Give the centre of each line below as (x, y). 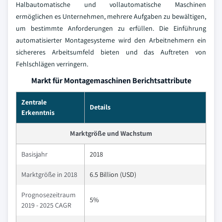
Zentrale (34, 102)
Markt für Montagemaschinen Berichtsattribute (111, 81)
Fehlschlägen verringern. (52, 64)
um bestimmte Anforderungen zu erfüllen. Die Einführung (111, 28)
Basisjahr (34, 154)
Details (100, 107)
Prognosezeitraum (49, 195)
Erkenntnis (38, 112)
